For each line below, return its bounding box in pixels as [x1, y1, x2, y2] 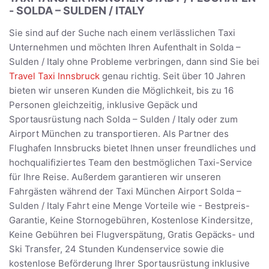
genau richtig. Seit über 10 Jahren [100, 70, 246, 82]
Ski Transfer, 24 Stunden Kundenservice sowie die [9, 243, 224, 255]
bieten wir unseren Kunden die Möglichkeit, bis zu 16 [9, 85, 234, 97]
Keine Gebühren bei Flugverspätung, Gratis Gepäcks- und [9, 229, 255, 241]
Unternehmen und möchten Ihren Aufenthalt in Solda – [9, 41, 241, 53]
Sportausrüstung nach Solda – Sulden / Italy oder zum [9, 113, 238, 125]
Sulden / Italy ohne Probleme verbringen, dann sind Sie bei [9, 56, 259, 68]
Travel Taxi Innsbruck [9, 70, 100, 82]
